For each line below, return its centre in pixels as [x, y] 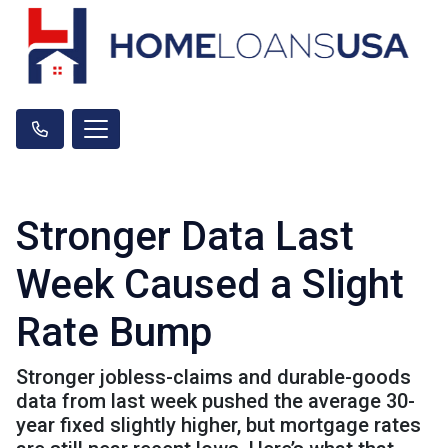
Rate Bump [114, 332]
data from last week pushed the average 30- [215, 400]
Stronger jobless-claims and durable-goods [213, 376]
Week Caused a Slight [210, 284]
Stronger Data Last [185, 236]
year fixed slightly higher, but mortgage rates [218, 424]
